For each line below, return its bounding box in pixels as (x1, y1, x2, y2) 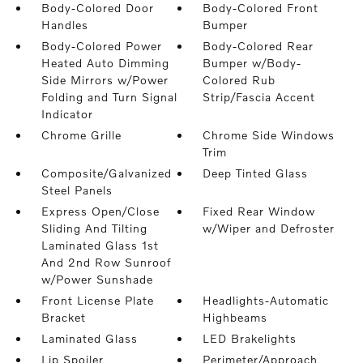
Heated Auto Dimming (41, 56, 169, 70)
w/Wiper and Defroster (203, 221, 335, 235)
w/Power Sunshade (41, 272, 153, 286)
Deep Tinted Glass (203, 166, 309, 180)
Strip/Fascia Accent (203, 90, 316, 104)
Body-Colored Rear (203, 39, 314, 53)
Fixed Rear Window (203, 204, 316, 218)
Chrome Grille (41, 128, 122, 142)
